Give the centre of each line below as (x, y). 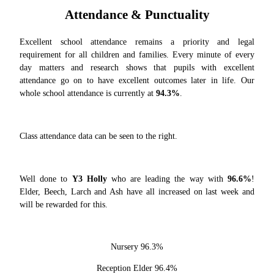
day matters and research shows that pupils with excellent (137, 67)
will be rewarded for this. (64, 204)
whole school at (46, 93)
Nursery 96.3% (137, 246)
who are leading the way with (165, 179)
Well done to (46, 179)
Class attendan (44, 136)
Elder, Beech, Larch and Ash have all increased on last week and (137, 191)
